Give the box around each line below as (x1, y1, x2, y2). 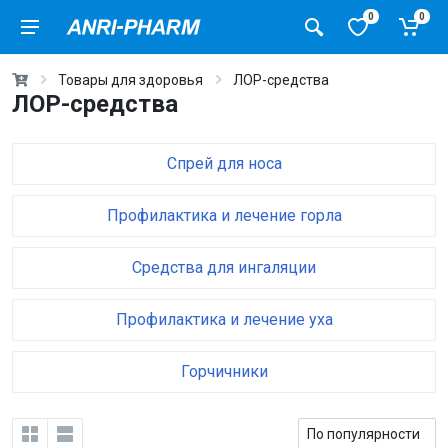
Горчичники (180, 362, 268, 381)
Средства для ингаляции (132, 258, 316, 277)
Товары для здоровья (58, 72, 203, 88)
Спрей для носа (166, 154, 282, 173)
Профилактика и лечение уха (115, 310, 333, 329)
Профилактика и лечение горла (106, 206, 342, 225)
